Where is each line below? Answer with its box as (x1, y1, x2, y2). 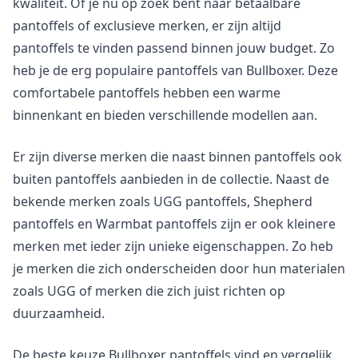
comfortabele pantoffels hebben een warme (13, 83, 280, 101)
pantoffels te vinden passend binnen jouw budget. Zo (13, 38, 335, 57)
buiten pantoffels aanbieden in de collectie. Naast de (13, 169, 329, 188)
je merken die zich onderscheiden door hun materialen (13, 259, 345, 277)
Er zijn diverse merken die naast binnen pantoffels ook (13, 147, 342, 165)
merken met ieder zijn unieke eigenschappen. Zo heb (13, 237, 333, 255)
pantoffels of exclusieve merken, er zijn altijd (13, 16, 281, 34)
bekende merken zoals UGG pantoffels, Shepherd (13, 192, 312, 210)
